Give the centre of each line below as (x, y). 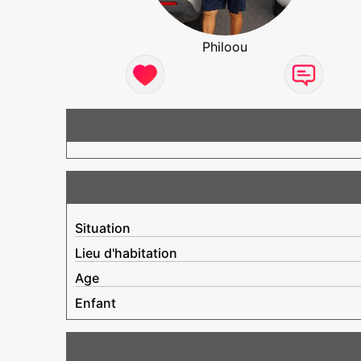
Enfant (95, 303)
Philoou (224, 46)
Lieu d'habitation (126, 253)
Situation (103, 228)
